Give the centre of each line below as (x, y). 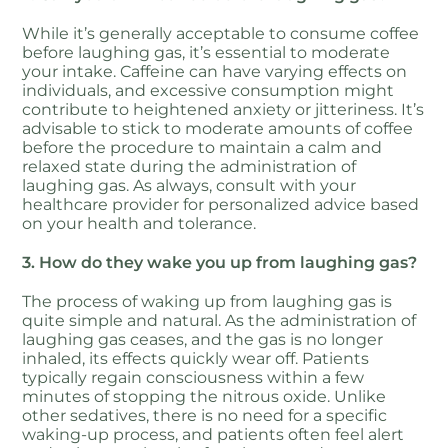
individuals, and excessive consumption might (208, 90)
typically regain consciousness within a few (193, 377)
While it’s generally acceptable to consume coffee (221, 33)
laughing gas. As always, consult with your (189, 185)
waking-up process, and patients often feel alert (213, 434)
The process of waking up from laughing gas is (207, 301)
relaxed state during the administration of (189, 166)
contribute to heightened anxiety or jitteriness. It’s (223, 109)
